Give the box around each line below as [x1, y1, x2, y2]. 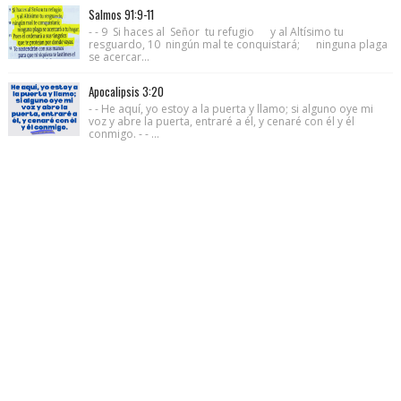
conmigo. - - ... [88, 125, 159, 141]
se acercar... [88, 48, 149, 64]
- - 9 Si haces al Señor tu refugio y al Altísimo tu [88, 23, 344, 39]
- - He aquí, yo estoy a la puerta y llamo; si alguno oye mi [88, 100, 373, 116]
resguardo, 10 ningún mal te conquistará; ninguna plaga [88, 36, 388, 52]
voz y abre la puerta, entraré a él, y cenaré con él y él [88, 113, 354, 129]
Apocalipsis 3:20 [88, 81, 164, 100]
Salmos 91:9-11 [88, 4, 154, 23]
